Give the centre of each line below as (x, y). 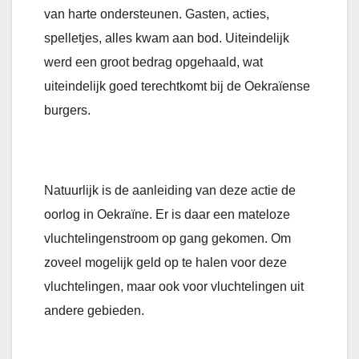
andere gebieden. (94, 311)
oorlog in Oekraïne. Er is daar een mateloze (167, 215)
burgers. (69, 111)
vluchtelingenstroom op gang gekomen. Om (167, 239)
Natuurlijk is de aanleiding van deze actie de (170, 191)
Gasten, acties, (227, 14)
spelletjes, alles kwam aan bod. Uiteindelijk (167, 38)
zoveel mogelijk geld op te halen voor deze (165, 263)
